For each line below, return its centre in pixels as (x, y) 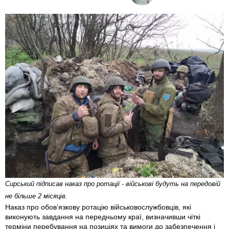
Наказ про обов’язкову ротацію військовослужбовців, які (98, 207)
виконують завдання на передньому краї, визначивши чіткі (103, 217)
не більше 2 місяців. (36, 196)
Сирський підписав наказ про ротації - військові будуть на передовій (113, 184)
